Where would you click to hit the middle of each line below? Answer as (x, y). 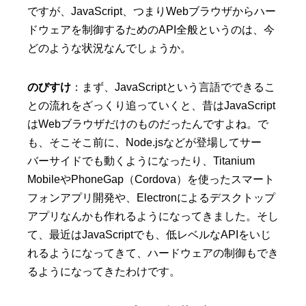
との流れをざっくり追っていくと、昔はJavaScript (151, 106)
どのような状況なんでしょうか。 (109, 48)
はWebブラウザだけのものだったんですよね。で (148, 124)
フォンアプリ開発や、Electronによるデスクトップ (151, 198)
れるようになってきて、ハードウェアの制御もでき (153, 253)
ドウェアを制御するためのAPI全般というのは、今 (151, 30)
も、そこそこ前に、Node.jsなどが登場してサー (144, 143)
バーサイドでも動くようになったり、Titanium (141, 161)
